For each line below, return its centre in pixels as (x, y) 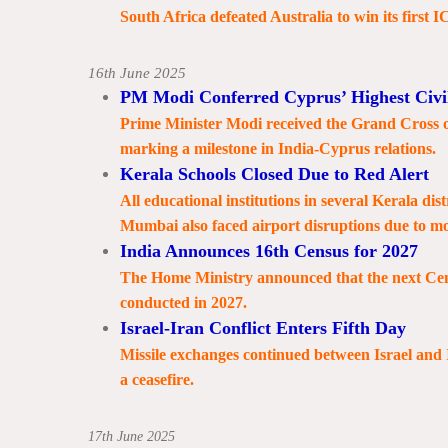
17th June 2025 (131, 436)
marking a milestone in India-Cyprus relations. (277, 148)
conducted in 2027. (183, 302)
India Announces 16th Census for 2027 (268, 251)
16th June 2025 (138, 73)
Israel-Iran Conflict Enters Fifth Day (262, 328)
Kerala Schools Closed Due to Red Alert (274, 174)
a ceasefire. (156, 379)
